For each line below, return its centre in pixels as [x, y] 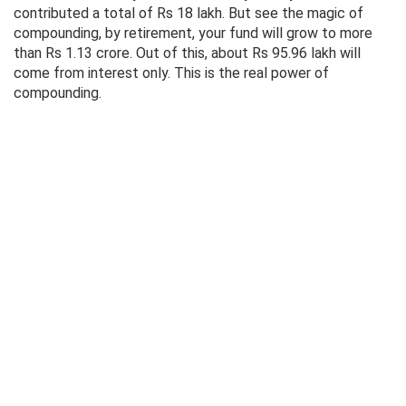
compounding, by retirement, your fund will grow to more [193, 34]
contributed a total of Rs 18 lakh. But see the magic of [188, 14]
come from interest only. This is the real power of [171, 73]
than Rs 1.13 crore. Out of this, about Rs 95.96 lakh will [187, 53]
